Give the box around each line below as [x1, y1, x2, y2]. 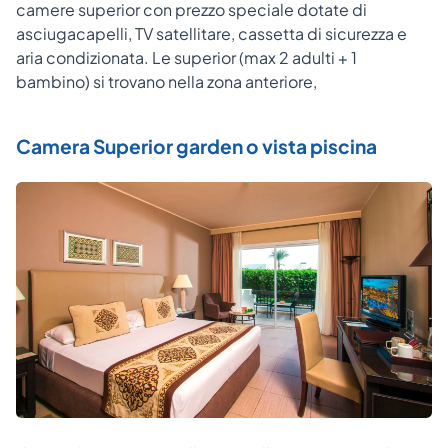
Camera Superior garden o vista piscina [16, 133, 377, 158]
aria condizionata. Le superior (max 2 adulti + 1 [16, 46, 357, 68]
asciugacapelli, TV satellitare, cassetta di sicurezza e [16, 22, 407, 44]
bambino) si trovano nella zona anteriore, [16, 70, 317, 92]
